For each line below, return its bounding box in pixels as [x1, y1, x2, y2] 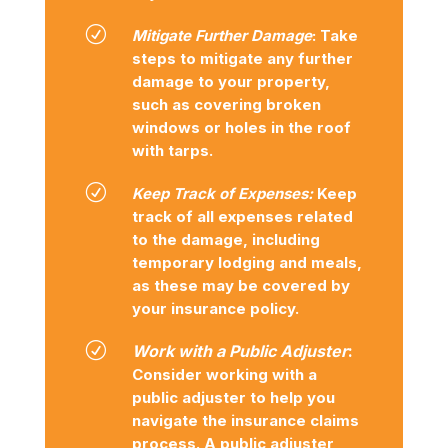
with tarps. [131, 141, 213, 161]
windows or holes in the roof [131, 118, 351, 138]
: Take [311, 26, 358, 46]
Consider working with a [131, 365, 317, 385]
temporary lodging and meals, [131, 253, 362, 273]
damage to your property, [131, 72, 330, 92]
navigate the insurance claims [131, 411, 359, 431]
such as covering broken [131, 95, 321, 115]
